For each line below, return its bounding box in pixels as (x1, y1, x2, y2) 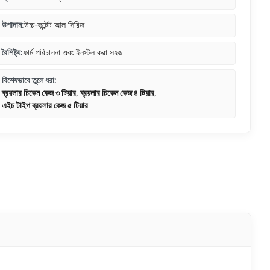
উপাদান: (2, 21, 24, 30)
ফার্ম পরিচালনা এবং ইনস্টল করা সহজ (23, 49, 122, 57)
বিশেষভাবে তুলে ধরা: (2, 77, 57, 85)
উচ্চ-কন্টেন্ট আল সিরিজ (24, 21, 84, 30)
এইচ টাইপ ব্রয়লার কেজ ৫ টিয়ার (2, 102, 88, 110)
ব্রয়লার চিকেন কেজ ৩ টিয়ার (2, 89, 76, 98)
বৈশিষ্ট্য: (2, 49, 23, 57)
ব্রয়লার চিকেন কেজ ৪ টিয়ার (80, 89, 154, 98)
